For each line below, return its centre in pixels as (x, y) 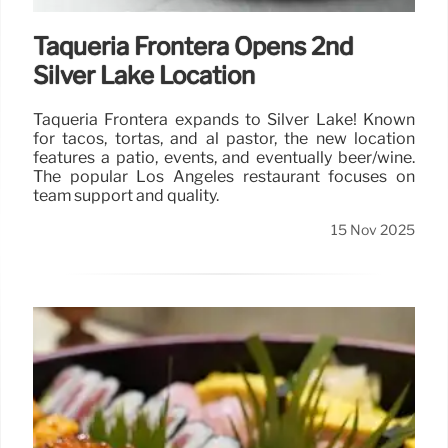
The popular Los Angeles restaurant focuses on (224, 177)
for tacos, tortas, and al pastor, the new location (224, 139)
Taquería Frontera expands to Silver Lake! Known (224, 120)
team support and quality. (126, 196)
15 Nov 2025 (373, 230)
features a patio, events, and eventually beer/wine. (224, 158)
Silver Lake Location (144, 76)
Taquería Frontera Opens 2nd (193, 47)
